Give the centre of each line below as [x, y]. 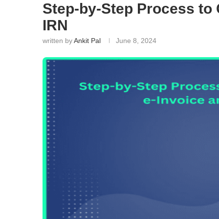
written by [58, 40]
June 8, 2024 [136, 40]
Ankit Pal [87, 40]
